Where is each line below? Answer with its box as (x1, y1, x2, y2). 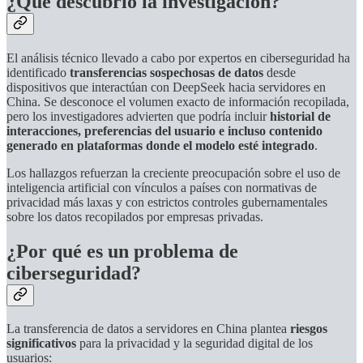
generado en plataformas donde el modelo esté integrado (6, 138, 314, 152)
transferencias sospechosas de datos (70, 65, 263, 79)
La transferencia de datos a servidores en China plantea (6, 322, 290, 336)
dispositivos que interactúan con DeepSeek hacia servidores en (6, 79, 326, 94)
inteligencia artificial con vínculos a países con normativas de (6, 180, 317, 194)
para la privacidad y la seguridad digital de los (76, 336, 313, 351)
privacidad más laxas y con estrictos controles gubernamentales (6, 194, 327, 209)
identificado (6, 65, 70, 79)
